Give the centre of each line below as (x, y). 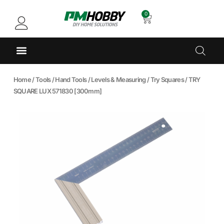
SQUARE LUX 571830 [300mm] (57, 91)
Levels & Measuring (118, 79)
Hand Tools (71, 79)
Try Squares (167, 79)
